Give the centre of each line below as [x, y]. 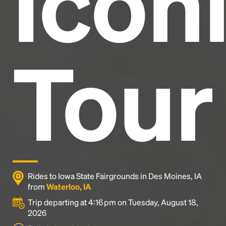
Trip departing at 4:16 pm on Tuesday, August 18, [113, 202]
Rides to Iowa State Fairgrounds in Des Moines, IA [115, 176]
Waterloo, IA [69, 186]
